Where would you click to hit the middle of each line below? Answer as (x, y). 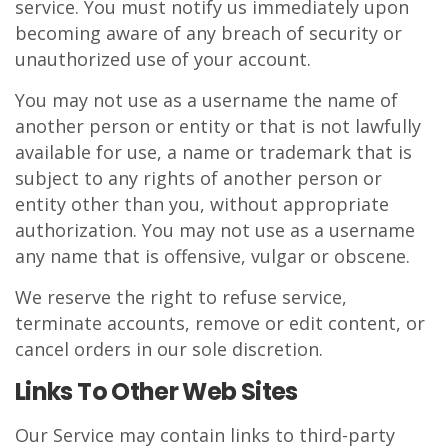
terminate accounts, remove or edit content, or (220, 323)
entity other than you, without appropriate (202, 204)
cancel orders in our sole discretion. (169, 349)
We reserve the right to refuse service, (181, 297)
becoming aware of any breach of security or (208, 33)
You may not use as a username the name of (206, 100)
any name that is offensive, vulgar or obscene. (212, 256)
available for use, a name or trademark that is (213, 152)
